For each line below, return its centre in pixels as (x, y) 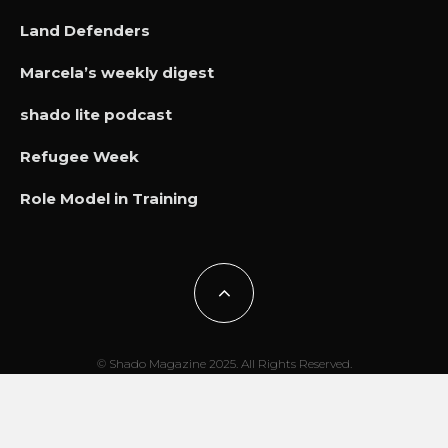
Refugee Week (79, 157)
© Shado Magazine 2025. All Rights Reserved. (224, 364)
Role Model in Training (109, 199)
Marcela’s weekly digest (117, 73)
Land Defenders (85, 31)
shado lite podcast (96, 115)
